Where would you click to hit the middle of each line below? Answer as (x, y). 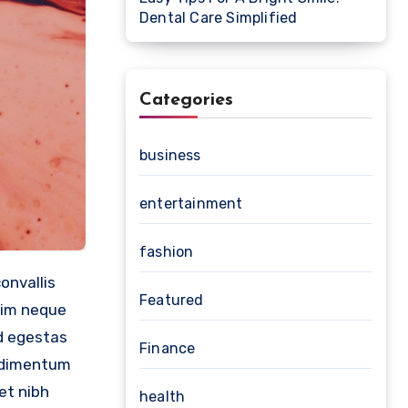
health (163, 397)
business (170, 155)
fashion (167, 252)
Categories (186, 100)
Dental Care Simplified (219, 18)
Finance (168, 348)
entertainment (191, 204)
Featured (172, 300)
